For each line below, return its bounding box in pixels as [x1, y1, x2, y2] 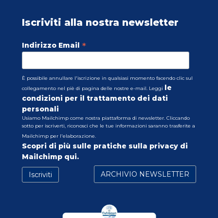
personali [22, 105, 59, 113]
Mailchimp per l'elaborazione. [22, 133, 96, 139]
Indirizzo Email [22, 41, 82, 50]
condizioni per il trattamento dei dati [22, 94, 168, 103]
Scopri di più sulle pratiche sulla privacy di [22, 142, 188, 150]
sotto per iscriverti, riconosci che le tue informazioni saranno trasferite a [22, 123, 195, 129]
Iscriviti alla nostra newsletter [22, 17, 179, 29]
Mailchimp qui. [22, 152, 79, 161]
